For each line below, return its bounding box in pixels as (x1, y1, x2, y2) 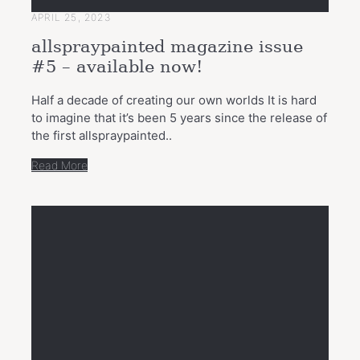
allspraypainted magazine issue (31, 37, 303, 57)
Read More (31, 157, 88, 172)
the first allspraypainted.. (31, 127, 172, 143)
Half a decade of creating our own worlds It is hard (31, 92, 317, 108)
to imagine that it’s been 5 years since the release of (31, 109, 327, 125)
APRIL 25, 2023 (31, 10, 111, 23)
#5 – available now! (31, 57, 202, 77)
